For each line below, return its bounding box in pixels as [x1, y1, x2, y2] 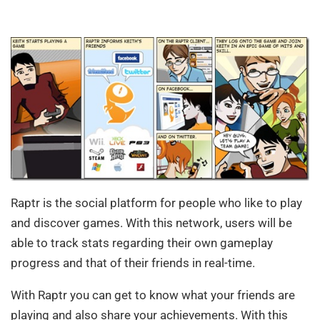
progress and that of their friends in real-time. [11, 255, 255, 270]
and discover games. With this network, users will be [11, 215, 292, 230]
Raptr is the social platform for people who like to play [11, 195, 302, 210]
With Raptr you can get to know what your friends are [11, 287, 295, 302]
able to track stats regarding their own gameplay [11, 235, 273, 250]
